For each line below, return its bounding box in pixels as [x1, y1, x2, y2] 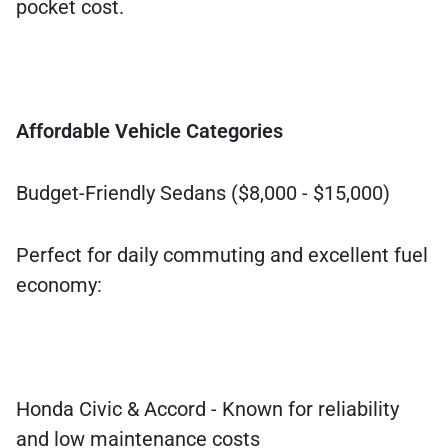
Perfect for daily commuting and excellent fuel [16, 243, 428, 268]
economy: [16, 273, 102, 298]
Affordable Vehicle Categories [16, 119, 283, 144]
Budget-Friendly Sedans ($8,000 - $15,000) [16, 181, 390, 206]
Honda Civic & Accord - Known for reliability [16, 397, 399, 422]
